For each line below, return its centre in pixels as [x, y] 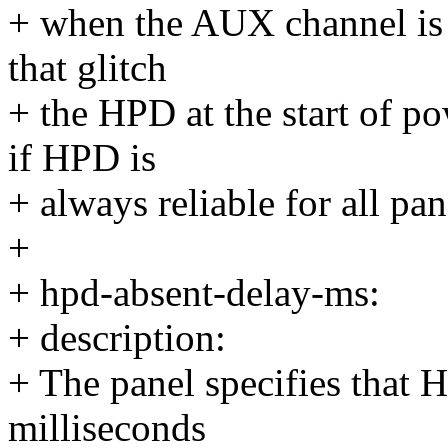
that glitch [87, 68]
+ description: [117, 338]
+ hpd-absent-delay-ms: [194, 293]
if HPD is [82, 158]
